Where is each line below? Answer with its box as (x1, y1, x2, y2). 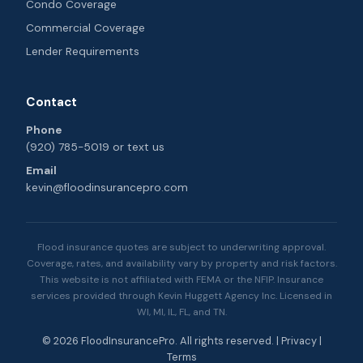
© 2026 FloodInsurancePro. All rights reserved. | (41, 334, 281, 348)
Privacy (280, 334, 317, 348)
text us (127, 140, 164, 154)
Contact (26, 94, 77, 110)
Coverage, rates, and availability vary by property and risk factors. (26, 257, 337, 270)
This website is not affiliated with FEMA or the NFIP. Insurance (40, 273, 323, 286)
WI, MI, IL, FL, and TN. (136, 305, 227, 318)
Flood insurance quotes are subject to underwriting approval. (37, 241, 326, 254)
